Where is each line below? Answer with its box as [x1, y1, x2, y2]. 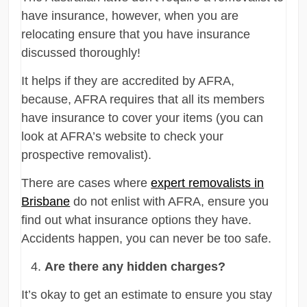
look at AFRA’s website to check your [21, 129, 224, 143]
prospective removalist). [21, 147, 152, 162]
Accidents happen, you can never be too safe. [21, 231, 272, 245]
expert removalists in [151, 175, 265, 190]
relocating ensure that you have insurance [21, 27, 251, 41]
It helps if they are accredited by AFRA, [21, 73, 235, 88]
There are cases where [21, 175, 151, 190]
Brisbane [21, 194, 71, 208]
